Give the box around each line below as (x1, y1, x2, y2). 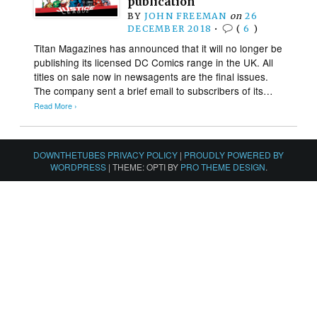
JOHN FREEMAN (144, 10, 227, 21)
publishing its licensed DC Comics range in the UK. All (34, 54, 274, 69)
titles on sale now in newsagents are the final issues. (34, 69, 269, 83)
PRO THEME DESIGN (180, 160, 265, 173)
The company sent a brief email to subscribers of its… (34, 83, 274, 98)
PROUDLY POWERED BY (184, 148, 284, 161)
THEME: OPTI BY (112, 160, 180, 173)
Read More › (34, 100, 78, 111)
